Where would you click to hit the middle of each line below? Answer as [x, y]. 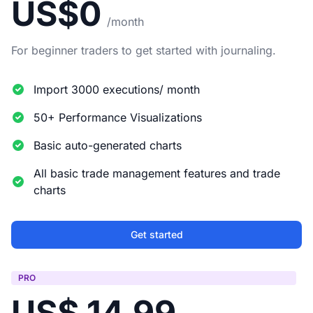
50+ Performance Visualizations [118, 118]
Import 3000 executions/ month [117, 90]
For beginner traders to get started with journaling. [144, 51]
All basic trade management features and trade [157, 174]
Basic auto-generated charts [108, 146]
